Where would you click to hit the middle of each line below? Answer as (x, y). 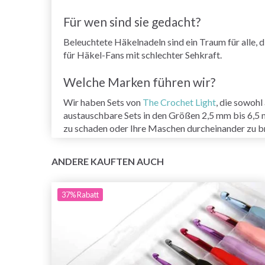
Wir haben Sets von (103, 102)
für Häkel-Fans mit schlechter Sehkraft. (143, 55)
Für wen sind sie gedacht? (132, 22)
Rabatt (88, 195)
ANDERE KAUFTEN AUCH (108, 161)
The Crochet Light (179, 102)
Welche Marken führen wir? (139, 82)
